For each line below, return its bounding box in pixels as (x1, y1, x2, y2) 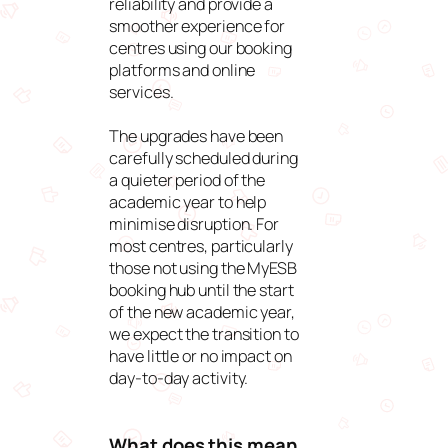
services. (109, 80, 174, 103)
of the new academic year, (109, 300, 295, 323)
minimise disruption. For (109, 212, 279, 235)
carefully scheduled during (109, 146, 298, 169)
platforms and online (109, 58, 256, 81)
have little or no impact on (109, 344, 292, 367)
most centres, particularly (109, 234, 293, 257)
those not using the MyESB (109, 256, 297, 279)
